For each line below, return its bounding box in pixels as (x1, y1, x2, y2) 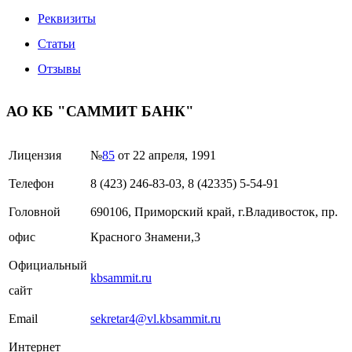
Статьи (38, 37, 75, 51)
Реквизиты (38, 12, 96, 26)
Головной (9, 204, 60, 218)
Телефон (9, 176, 54, 190)
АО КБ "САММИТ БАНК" (6, 103, 194, 120)
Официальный (9, 258, 87, 272)
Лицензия (9, 148, 61, 162)
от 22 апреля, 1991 (115, 148, 216, 162)
